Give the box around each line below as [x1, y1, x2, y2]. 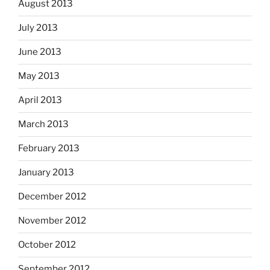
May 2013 [18, 71, 60, 82]
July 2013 [18, 22, 58, 34]
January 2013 [18, 167, 74, 178]
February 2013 [18, 143, 80, 154]
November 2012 [18, 215, 86, 227]
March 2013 [18, 119, 69, 130]
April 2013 [18, 95, 62, 106]
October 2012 [18, 239, 76, 251]
